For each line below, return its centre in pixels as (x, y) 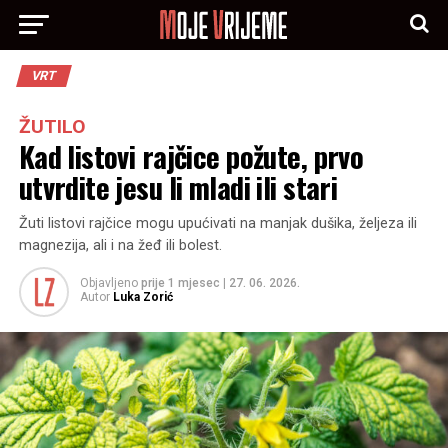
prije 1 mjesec (180, 283)
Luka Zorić (142, 297)
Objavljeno (108, 283)
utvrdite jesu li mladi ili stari (178, 187)
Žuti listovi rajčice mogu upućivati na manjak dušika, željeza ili (217, 223)
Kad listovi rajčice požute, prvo (191, 156)
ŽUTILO (52, 126)
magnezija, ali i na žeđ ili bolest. (120, 245)
